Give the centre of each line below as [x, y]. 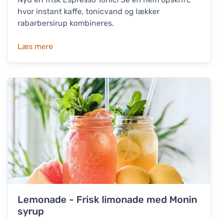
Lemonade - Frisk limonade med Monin [107, 200]
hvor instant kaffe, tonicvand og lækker [89, 11]
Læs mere [35, 46]
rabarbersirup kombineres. [66, 23]
